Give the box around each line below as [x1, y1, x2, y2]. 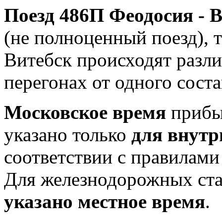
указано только [4, 123, 131, 145]
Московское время [4, 101, 166, 123]
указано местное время [4, 190, 205, 212]
